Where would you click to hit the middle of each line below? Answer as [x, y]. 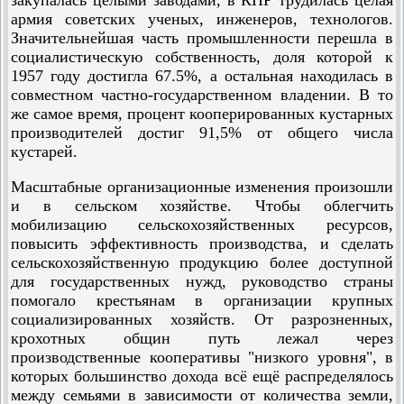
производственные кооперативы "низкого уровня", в [202, 357]
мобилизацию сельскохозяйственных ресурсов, [202, 225]
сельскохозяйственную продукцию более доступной [202, 262]
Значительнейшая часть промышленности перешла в [202, 38]
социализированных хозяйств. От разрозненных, [202, 319]
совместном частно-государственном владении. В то [202, 95]
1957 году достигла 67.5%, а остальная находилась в [202, 76]
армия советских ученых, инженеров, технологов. [202, 19]
